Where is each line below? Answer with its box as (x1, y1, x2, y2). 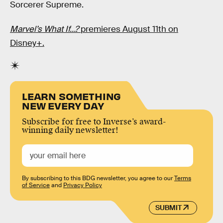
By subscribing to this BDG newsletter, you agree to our (22, 174, 174, 183)
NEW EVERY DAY (22, 99, 104, 112)
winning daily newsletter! (22, 125, 118, 136)
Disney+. (10, 38, 44, 49)
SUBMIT (155, 203, 182, 213)
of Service (22, 181, 50, 190)
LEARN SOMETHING (22, 90, 121, 103)
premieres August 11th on (79, 24, 178, 35)
